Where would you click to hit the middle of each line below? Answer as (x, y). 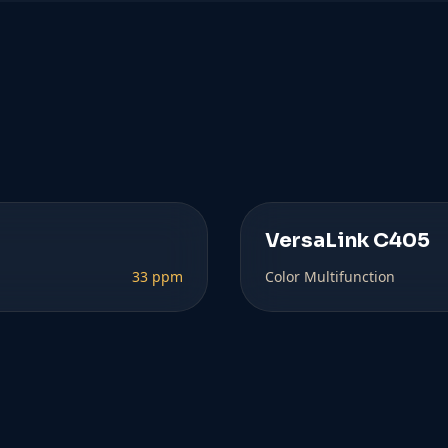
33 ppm (157, 276)
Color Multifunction (330, 276)
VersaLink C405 (347, 240)
